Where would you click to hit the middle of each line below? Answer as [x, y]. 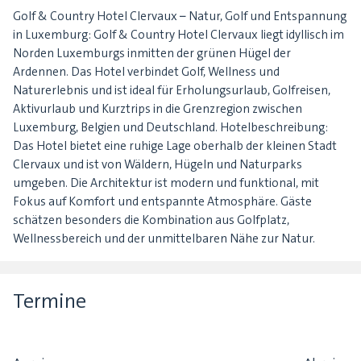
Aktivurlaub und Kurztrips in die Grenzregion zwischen [158, 109]
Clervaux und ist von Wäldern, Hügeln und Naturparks [158, 165]
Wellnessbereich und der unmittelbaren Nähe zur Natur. [164, 239]
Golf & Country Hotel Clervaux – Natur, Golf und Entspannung [180, 17]
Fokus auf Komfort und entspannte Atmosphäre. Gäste [162, 202]
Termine [50, 301]
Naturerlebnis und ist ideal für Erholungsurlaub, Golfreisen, [172, 91]
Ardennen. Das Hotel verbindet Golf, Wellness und [146, 72]
